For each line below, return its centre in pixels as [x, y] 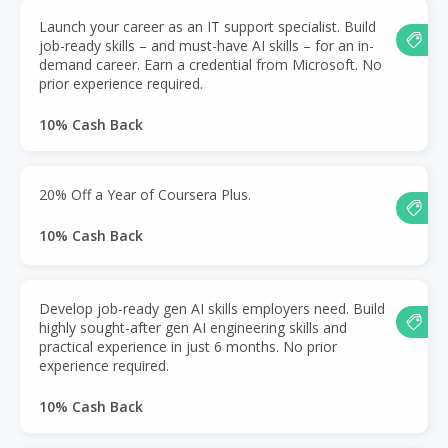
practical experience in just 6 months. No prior [188, 346]
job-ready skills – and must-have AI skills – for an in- [206, 45]
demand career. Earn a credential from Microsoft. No [210, 64]
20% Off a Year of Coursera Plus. [145, 194]
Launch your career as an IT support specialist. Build [207, 26]
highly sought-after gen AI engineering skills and [193, 327]
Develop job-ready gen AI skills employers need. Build [212, 308]
